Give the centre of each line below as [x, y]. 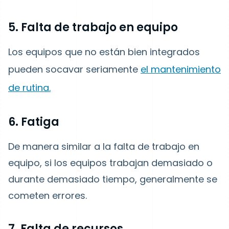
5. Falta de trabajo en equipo [93, 27]
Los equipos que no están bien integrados [104, 52]
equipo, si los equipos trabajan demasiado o [110, 163]
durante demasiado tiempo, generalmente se [113, 179]
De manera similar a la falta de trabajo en [104, 146]
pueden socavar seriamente [74, 69]
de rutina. [29, 88]
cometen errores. [48, 196]
